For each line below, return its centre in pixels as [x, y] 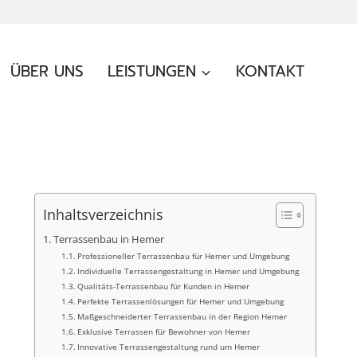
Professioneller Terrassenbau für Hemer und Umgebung [184, 256]
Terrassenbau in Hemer [108, 239]
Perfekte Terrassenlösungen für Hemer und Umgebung [181, 301]
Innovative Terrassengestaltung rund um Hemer [169, 347]
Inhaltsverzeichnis [103, 215]
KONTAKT [270, 71]
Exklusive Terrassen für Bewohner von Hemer [164, 331]
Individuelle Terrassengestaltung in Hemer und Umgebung [188, 271]
